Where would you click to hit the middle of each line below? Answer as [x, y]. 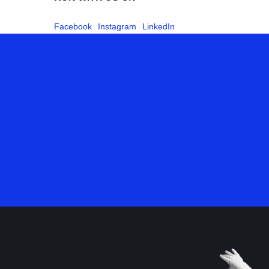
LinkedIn [159, 26]
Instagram [117, 26]
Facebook [73, 26]
